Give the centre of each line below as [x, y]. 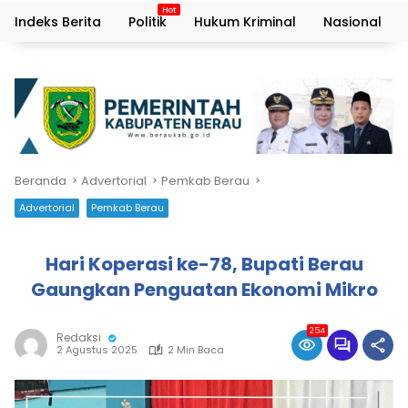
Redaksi [79, 337]
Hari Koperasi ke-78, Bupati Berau [204, 264]
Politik [148, 21]
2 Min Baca [196, 350]
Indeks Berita [58, 21]
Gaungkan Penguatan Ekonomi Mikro [204, 289]
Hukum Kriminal [245, 21]
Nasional [352, 21]
